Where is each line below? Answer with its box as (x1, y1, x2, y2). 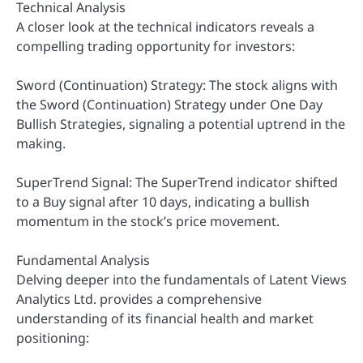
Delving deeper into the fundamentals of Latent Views (16, 271, 347, 289)
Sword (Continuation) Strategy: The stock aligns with (16, 75, 338, 94)
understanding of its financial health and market (16, 310, 314, 328)
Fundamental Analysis (16, 251, 150, 270)
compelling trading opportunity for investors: (16, 36, 295, 55)
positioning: (16, 329, 89, 348)
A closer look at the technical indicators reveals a (16, 17, 314, 36)
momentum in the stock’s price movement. (16, 212, 280, 231)
